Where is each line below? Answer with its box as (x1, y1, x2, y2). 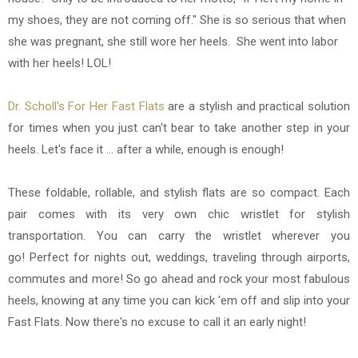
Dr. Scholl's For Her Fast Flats (8, 99, 165, 114)
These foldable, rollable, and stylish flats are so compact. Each (8, 185, 350, 201)
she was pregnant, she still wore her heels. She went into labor (8, 34, 338, 50)
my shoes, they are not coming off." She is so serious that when (8, 13, 346, 28)
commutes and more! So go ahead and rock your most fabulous (8, 272, 350, 287)
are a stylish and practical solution (164, 99, 351, 114)
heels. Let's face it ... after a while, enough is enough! (8, 142, 284, 157)
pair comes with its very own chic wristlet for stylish (8, 207, 350, 222)
